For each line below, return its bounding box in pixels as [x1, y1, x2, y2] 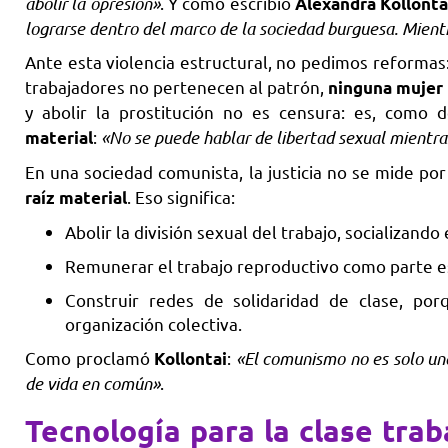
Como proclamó [25, 347, 155, 369]
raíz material [25, 187, 127, 209]
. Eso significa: [127, 186, 235, 208]
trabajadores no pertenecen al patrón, [25, 76, 328, 98]
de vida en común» [25, 372, 160, 395]
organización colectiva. [65, 313, 242, 335]
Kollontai [154, 348, 228, 370]
